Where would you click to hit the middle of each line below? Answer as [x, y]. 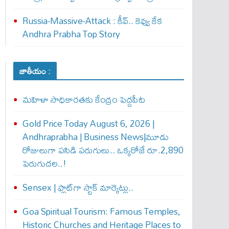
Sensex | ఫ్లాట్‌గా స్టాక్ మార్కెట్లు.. [78, 187]
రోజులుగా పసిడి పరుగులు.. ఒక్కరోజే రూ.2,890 [103, 150]
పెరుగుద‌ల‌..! [44, 163]
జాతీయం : [35, 71]
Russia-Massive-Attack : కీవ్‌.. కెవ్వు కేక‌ [92, 21]
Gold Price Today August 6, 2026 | [88, 123]
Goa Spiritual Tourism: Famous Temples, [101, 211]
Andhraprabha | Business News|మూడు [96, 137]
